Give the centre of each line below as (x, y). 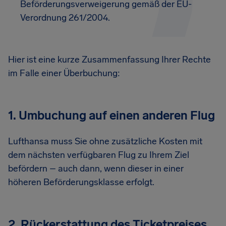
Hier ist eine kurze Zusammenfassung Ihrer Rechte (109, 60)
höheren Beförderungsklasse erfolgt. (81, 182)
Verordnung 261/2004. (65, 18)
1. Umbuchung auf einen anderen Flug (111, 115)
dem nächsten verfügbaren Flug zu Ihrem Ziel (99, 155)
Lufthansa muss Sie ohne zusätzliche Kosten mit (105, 141)
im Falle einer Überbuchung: (64, 73)
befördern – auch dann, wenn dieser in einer (96, 168)
